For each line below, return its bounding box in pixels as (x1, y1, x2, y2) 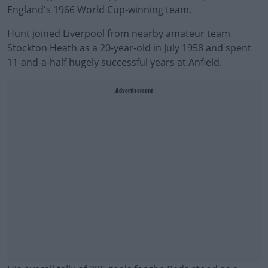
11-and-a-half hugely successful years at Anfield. (7, 56, 222, 69)
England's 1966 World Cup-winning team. (7, 3, 191, 16)
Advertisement (115, 87, 153, 95)
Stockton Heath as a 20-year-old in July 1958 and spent (7, 41, 251, 54)
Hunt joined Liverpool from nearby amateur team (7, 27, 230, 40)
